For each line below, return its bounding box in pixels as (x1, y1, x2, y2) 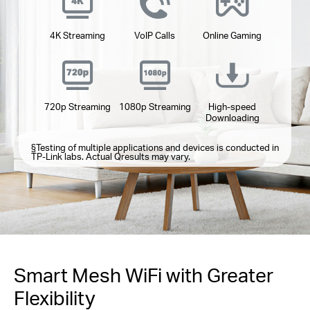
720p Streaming (44, 100, 111, 112)
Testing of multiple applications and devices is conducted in (35, 140, 279, 153)
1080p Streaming (118, 100, 191, 112)
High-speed (208, 100, 257, 112)
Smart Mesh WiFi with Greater (14, 262, 273, 288)
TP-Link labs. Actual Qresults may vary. (30, 149, 190, 162)
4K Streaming (50, 28, 106, 41)
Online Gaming (203, 28, 262, 41)
